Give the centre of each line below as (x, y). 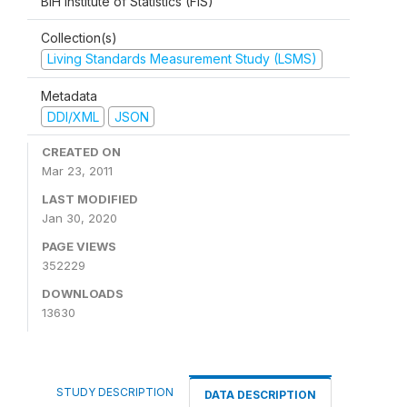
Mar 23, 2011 (77, 171)
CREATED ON (81, 152)
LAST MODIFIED (90, 199)
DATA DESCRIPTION (260, 395)
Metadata (69, 95)
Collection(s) (79, 38)
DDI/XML (73, 116)
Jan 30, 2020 (79, 218)
